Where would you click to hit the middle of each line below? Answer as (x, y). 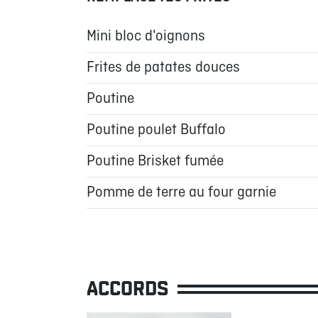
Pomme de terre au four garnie (181, 193)
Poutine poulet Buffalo (156, 130)
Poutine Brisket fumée (155, 161)
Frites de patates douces (163, 68)
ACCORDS (127, 289)
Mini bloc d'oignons (146, 37)
